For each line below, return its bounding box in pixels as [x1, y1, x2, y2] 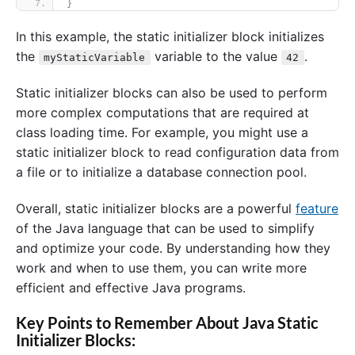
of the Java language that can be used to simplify [16, 219, 315, 236]
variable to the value [150, 48, 281, 65]
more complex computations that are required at [16, 104, 309, 120]
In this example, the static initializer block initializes [16, 29, 324, 45]
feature [296, 200, 338, 216]
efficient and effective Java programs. [16, 279, 246, 296]
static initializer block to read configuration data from [16, 143, 339, 160]
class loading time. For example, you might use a [16, 124, 308, 140]
